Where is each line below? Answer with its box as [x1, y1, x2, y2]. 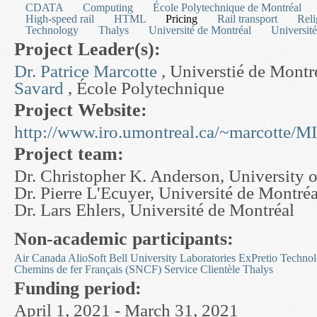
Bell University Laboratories [109, 252, 236, 264]
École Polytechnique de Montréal [153, 1, 301, 13]
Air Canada [14, 252, 66, 264]
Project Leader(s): [14, 39, 166, 59]
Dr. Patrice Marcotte [14, 62, 157, 81]
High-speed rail [25, 13, 94, 25]
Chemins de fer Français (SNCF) [14, 263, 161, 275]
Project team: [14, 144, 129, 164]
